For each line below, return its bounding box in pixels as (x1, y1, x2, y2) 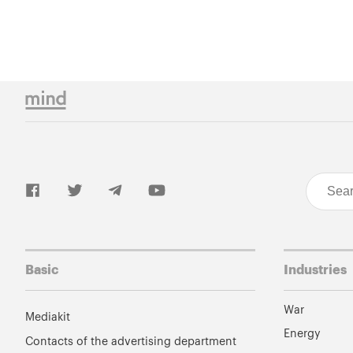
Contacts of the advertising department (25, 336, 236, 347)
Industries (283, 263, 347, 277)
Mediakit (25, 312, 70, 323)
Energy (283, 329, 321, 340)
